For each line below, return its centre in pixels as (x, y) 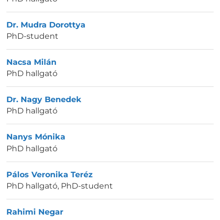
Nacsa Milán (31, 62)
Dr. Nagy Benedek (44, 100)
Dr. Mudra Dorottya (46, 25)
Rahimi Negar (35, 212)
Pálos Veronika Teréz (50, 174)
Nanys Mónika (36, 137)
